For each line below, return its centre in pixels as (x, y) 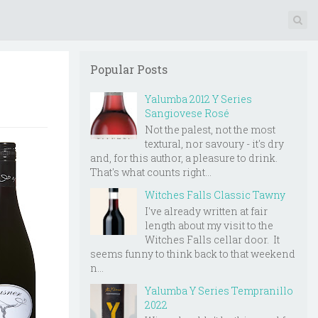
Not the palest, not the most (210, 129)
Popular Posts (129, 69)
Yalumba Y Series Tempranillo (219, 290)
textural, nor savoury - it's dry (214, 143)
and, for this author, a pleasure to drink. (185, 158)
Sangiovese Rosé (187, 113)
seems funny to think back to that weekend (193, 253)
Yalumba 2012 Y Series (198, 99)
